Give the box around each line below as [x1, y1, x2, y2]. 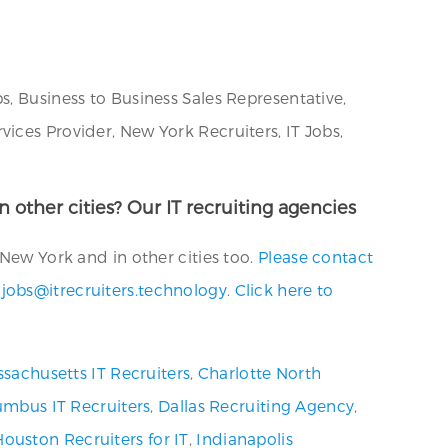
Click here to [234, 280, 334, 299]
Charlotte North [197, 363, 322, 382]
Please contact [258, 247, 374, 266]
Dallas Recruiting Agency [158, 396, 355, 415]
